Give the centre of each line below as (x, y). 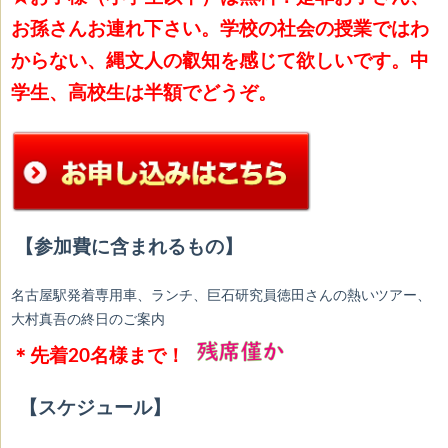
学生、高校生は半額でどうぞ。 (144, 93)
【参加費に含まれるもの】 (129, 247)
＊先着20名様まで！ (100, 356)
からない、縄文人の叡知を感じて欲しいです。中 (220, 61)
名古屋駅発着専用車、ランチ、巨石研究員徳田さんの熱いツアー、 (221, 295)
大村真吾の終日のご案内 (88, 319)
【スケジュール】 (95, 408)
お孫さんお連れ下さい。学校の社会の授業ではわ (220, 29)
